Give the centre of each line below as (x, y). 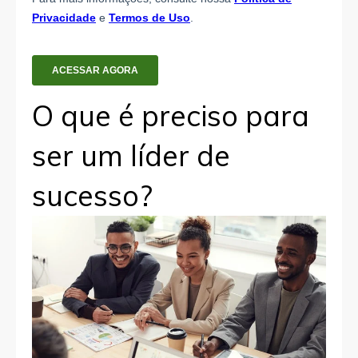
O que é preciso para (171, 116)
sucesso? (92, 196)
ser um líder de (131, 156)
